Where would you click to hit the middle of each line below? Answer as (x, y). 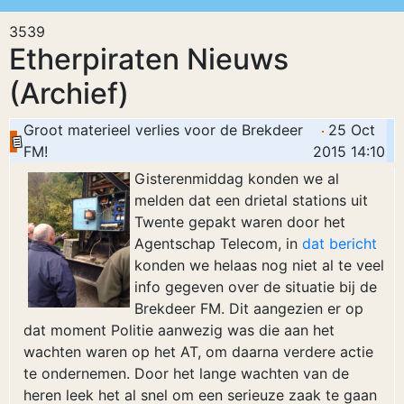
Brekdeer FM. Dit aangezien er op (249, 308)
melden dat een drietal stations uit (251, 200)
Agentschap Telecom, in (218, 243)
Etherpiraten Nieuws (149, 59)
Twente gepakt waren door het (240, 222)
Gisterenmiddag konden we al (237, 179)
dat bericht (340, 243)
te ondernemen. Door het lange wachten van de (186, 373)
